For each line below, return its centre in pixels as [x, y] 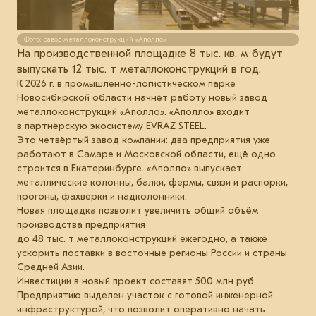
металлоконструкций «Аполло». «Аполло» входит [133, 111]
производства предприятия [81, 224]
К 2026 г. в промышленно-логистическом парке [126, 83]
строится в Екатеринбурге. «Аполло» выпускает [129, 168]
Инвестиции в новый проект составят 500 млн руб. [136, 281]
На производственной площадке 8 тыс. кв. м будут [150, 53]
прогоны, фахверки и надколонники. [102, 196]
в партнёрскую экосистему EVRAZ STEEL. [112, 126]
